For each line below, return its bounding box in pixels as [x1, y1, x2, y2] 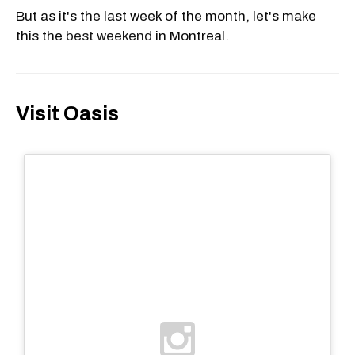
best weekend [66, 28, 152, 44]
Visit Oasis [16, 103, 119, 125]
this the [16, 28, 66, 44]
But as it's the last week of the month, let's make [16, 8, 316, 24]
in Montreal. [152, 28, 229, 44]
